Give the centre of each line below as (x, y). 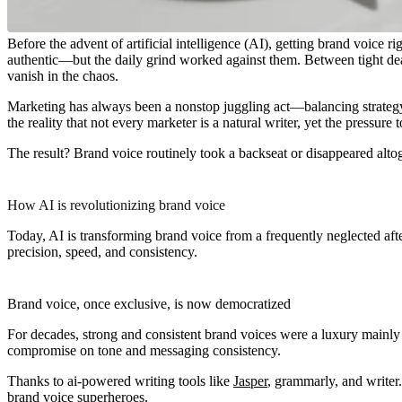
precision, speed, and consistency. (102, 251)
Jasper (250, 380)
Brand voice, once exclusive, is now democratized (149, 303)
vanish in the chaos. (63, 75)
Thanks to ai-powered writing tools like (120, 380)
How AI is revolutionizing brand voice (116, 205)
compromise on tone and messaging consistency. (144, 350)
